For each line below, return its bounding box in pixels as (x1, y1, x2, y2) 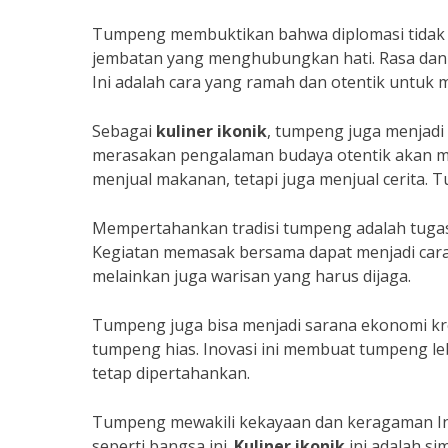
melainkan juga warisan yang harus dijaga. (92, 265, 411, 287)
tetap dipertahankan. (92, 362, 250, 384)
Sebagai (92, 120, 156, 142)
